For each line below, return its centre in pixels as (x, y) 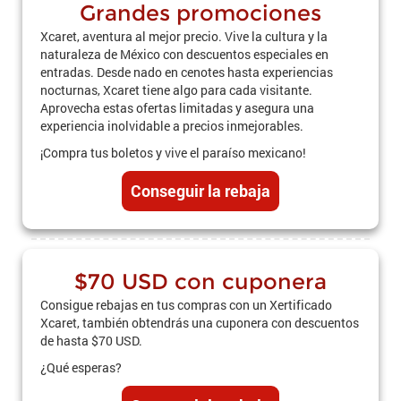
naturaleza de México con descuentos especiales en (184, 54)
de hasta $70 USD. (91, 341)
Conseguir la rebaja (200, 191)
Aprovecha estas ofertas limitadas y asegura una (177, 108)
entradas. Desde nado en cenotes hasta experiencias (187, 72)
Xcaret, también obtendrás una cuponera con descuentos (200, 323)
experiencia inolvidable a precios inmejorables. (172, 126)
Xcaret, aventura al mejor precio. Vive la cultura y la (184, 36)
